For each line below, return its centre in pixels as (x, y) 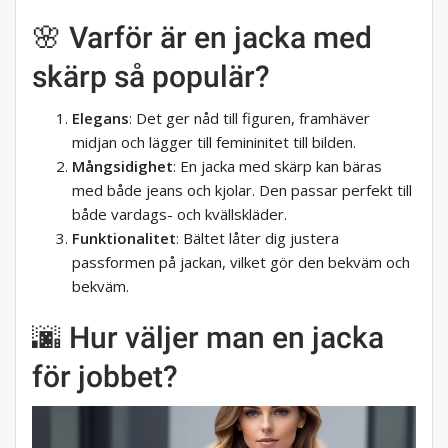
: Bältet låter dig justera (257, 238)
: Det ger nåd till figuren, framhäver (249, 118)
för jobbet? (105, 377)
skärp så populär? (151, 77)
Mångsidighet (122, 166)
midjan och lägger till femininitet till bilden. (214, 142)
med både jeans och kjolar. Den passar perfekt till (242, 190)
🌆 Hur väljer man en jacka (208, 338)
